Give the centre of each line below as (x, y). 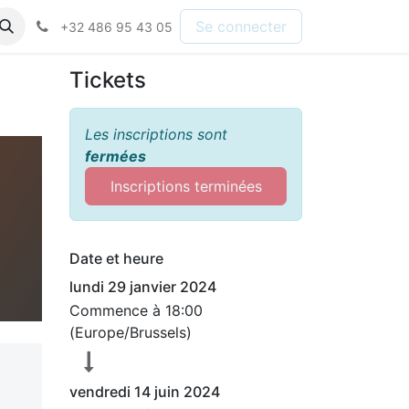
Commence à (117, 310)
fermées (115, 156)
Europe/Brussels (131, 332)
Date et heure (116, 258)
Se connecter (241, 26)
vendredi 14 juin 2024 (145, 392)
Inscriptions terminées (186, 186)
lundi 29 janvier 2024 (143, 287)
